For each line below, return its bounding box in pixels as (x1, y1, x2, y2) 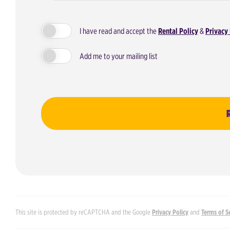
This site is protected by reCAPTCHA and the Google (15, 208, 152, 217)
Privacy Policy (152, 208, 188, 217)
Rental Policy (158, 26, 198, 36)
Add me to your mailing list (80, 51, 158, 61)
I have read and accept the (80, 26, 158, 36)
